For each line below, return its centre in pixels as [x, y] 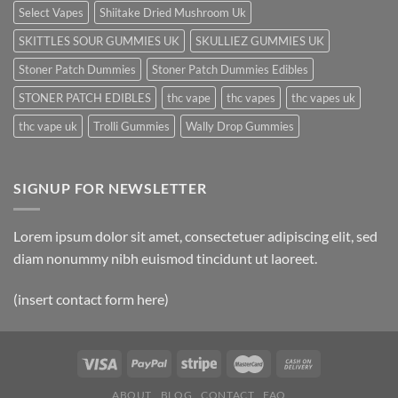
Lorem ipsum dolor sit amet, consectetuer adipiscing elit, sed [195, 236]
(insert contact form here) [91, 299]
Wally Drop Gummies [240, 126]
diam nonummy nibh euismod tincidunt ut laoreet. [165, 259]
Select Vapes [51, 12]
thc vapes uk [323, 97]
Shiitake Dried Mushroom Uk [173, 12]
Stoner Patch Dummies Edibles [230, 69]
